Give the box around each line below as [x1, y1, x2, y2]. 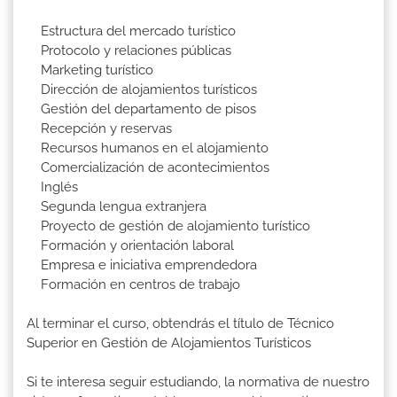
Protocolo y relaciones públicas [27, 42, 231, 58]
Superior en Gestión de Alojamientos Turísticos [27, 334, 311, 351]
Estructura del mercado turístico [27, 22, 236, 39]
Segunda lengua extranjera [27, 198, 206, 214]
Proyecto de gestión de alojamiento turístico [27, 217, 310, 234]
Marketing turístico [27, 61, 153, 78]
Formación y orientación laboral [27, 237, 234, 253]
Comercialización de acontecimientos [27, 159, 269, 175]
